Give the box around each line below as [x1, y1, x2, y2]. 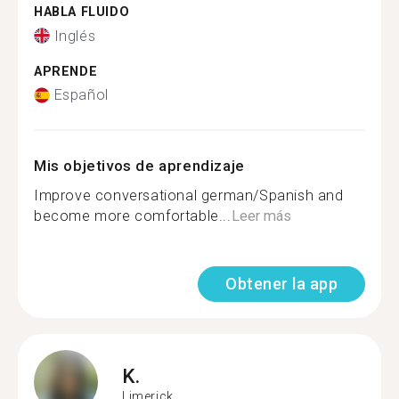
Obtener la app [225, 274, 338, 293]
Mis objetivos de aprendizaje [34, 157, 245, 175]
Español [53, 86, 109, 103]
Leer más [231, 208, 291, 224]
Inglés [53, 27, 96, 45]
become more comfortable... [34, 208, 232, 224]
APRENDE [34, 63, 98, 79]
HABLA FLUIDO [34, 4, 130, 20]
